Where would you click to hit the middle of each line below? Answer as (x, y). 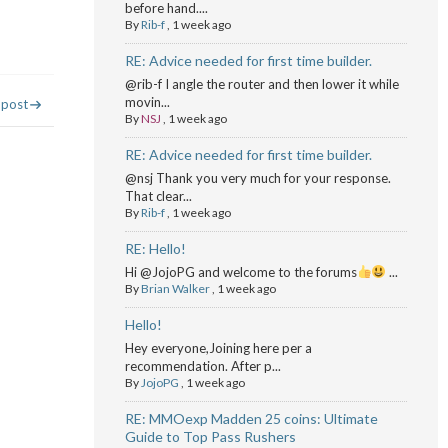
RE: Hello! (155, 248)
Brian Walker (175, 288)
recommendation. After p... (202, 366)
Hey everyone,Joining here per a (218, 348)
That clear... (158, 196)
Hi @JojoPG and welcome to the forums (240, 272)
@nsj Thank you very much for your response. (257, 178)
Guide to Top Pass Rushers (210, 436)
